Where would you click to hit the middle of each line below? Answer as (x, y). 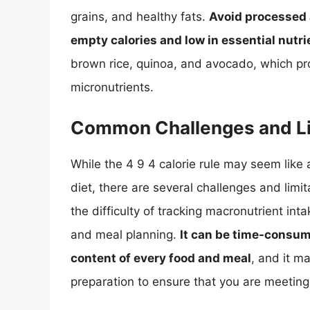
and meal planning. (125, 234)
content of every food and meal (161, 258)
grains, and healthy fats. (140, 17)
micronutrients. (112, 88)
